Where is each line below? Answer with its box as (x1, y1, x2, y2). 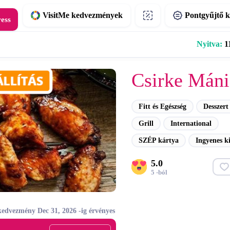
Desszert (203, 103, 228, 110)
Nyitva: (197, 40, 223, 48)
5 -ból (150, 168, 167, 176)
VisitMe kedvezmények (42, 11, 123, 20)
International (170, 120, 212, 127)
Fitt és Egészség (138, 103, 186, 110)
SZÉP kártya (138, 137, 179, 144)
